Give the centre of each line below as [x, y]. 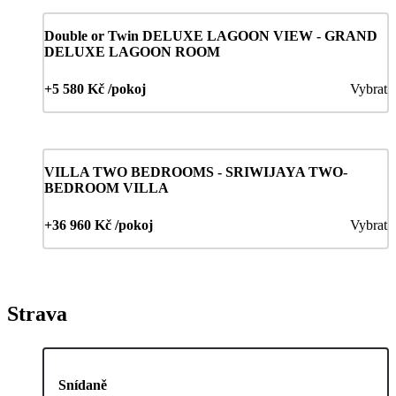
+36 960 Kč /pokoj [99, 225]
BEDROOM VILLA [107, 187]
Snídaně [83, 385]
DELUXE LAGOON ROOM [132, 51]
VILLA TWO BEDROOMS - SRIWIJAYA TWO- [196, 171]
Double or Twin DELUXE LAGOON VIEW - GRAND [211, 35]
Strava [37, 313]
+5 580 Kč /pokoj [95, 88]
